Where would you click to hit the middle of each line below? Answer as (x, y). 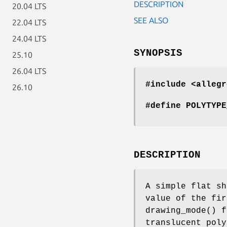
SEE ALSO (151, 20)
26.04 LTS (29, 71)
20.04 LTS (29, 6)
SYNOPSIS (158, 53)
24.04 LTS (29, 39)
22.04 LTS (29, 22)
